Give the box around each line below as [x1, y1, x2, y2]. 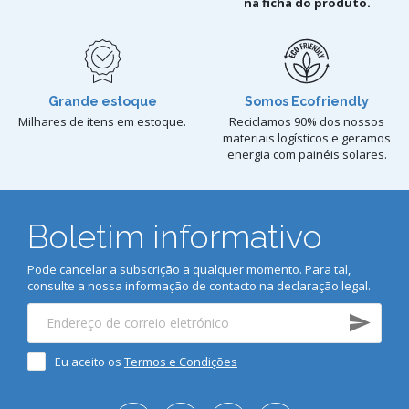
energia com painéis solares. [226, 146, 387, 163]
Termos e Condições [124, 353, 237, 370]
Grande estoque [47, 94, 157, 109]
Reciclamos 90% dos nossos [229, 113, 384, 130]
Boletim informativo [27, 217, 322, 256]
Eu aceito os [55, 353, 124, 370]
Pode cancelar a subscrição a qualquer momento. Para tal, [27, 261, 351, 278]
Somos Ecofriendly [245, 94, 369, 109]
